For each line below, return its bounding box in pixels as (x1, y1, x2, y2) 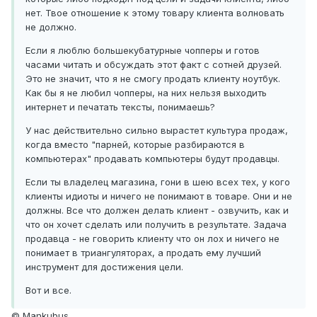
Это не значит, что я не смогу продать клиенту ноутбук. (25, 73, 280, 85)
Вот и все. (25, 284, 71, 296)
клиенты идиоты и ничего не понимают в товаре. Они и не (25, 190, 292, 202)
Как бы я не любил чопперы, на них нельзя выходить (25, 87, 267, 99)
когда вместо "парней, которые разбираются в (25, 139, 245, 151)
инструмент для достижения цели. (25, 261, 183, 273)
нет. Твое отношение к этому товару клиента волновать (25, 7, 284, 19)
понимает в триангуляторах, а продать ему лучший (25, 247, 261, 259)
